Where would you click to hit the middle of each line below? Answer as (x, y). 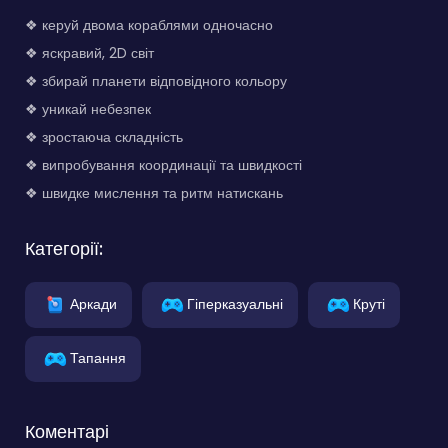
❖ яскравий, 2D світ (89, 52)
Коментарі (67, 431)
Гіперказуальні (235, 303)
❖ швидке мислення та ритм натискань (154, 192)
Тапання (98, 357)
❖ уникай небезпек (88, 108)
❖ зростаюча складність (104, 136)
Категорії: (64, 248)
